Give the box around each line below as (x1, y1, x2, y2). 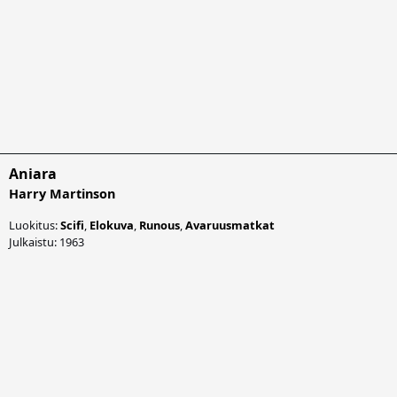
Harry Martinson (9, 184, 115, 202)
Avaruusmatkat (185, 216, 275, 233)
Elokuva (90, 216, 134, 233)
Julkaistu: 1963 (9, 233, 84, 250)
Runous (139, 216, 180, 233)
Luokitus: (9, 216, 60, 233)
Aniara (9, 163, 57, 183)
